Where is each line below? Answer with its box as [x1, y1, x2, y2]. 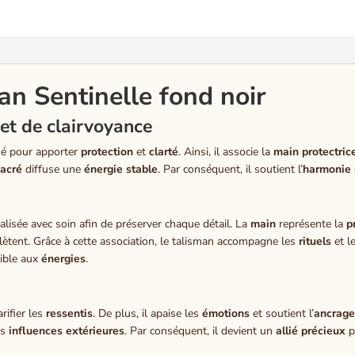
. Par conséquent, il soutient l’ [158, 161, 303, 177]
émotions [202, 305, 250, 321]
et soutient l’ [250, 305, 315, 321]
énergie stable [84, 161, 158, 177]
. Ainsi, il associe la [178, 143, 274, 159]
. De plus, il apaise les [93, 305, 203, 321]
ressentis [46, 305, 94, 321]
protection [81, 143, 134, 159]
